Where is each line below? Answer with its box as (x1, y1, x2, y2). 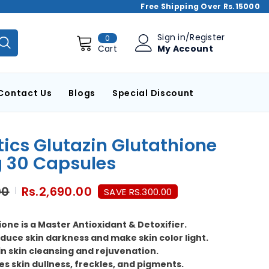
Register (190, 31, 225, 43)
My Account (157, 42, 213, 55)
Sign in (157, 31, 186, 43)
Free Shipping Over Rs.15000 (141, 1, 260, 11)
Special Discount (112, 86, 195, 99)
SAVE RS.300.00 (104, 185, 172, 198)
